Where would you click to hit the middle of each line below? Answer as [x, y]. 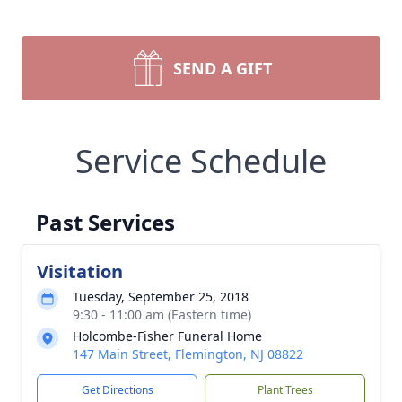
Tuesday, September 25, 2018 [161, 297]
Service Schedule [201, 161]
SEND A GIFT [223, 68]
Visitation [80, 271]
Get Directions [117, 390]
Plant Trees [285, 390]
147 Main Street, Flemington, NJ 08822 [188, 354]
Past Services [105, 222]
